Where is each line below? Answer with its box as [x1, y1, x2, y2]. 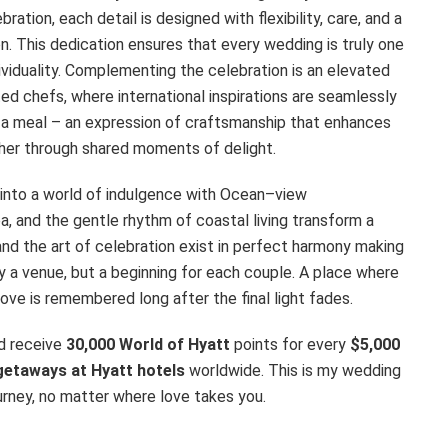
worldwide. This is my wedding [185, 360, 401, 380]
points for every [230, 334, 350, 354]
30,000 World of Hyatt [66, 334, 230, 354]
